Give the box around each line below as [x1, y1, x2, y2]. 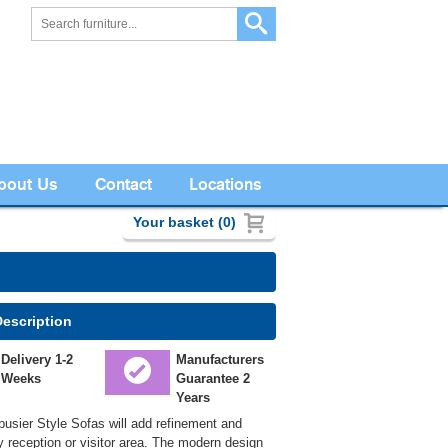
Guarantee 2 [175, 371, 250, 387]
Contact [94, 173, 152, 195]
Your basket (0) [133, 214, 237, 231]
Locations [188, 173, 262, 195]
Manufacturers [175, 352, 264, 368]
